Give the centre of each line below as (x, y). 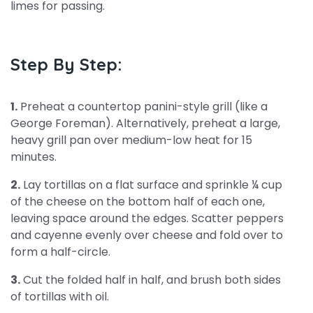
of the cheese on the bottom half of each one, (138, 202)
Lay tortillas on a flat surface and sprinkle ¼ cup (151, 185)
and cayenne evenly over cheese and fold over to (147, 235)
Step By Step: (66, 64)
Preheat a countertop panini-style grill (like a (143, 107)
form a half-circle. (60, 252)
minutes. (34, 157)
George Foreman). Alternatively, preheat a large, (145, 123)
